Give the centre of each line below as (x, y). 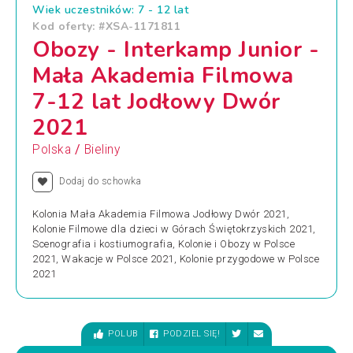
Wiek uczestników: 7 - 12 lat (110, 10)
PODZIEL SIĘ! (192, 334)
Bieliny (102, 150)
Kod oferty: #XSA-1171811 (106, 26)
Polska (52, 150)
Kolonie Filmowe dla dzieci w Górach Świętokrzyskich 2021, (174, 229)
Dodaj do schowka (100, 181)
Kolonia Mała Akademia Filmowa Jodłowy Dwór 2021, (161, 214)
